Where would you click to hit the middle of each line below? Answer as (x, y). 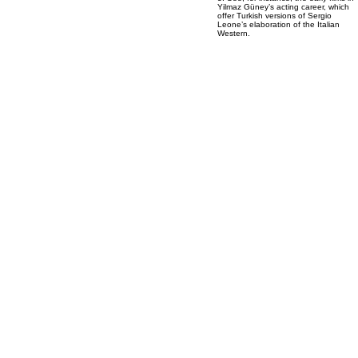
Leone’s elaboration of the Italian (278, 24)
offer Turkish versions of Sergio (274, 16)
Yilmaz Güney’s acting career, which (283, 7)
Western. (234, 33)
